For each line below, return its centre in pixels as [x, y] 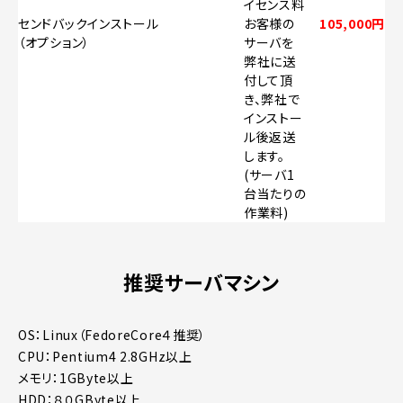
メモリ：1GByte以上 [76, 377]
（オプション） [54, 42]
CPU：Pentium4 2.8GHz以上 [105, 356]
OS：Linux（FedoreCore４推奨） [112, 334]
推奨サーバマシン [201, 281]
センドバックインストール [89, 23]
